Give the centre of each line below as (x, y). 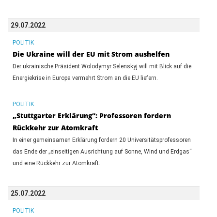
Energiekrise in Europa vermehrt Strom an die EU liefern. (85, 78)
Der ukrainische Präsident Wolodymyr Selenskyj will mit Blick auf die (102, 66)
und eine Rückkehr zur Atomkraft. (56, 163)
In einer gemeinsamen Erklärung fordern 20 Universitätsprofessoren (101, 140)
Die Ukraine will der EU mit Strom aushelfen (91, 54)
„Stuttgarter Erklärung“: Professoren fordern (92, 115)
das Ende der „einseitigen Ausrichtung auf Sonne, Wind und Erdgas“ (102, 151)
